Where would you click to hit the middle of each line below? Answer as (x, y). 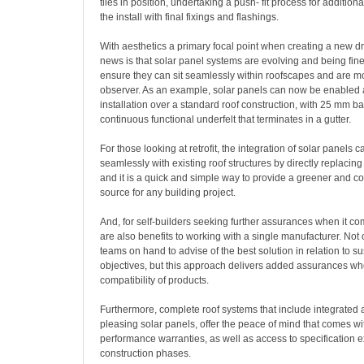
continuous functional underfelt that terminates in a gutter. (225, 119)
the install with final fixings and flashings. (189, 17)
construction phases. (145, 353)
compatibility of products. (154, 280)
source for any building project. (168, 193)
